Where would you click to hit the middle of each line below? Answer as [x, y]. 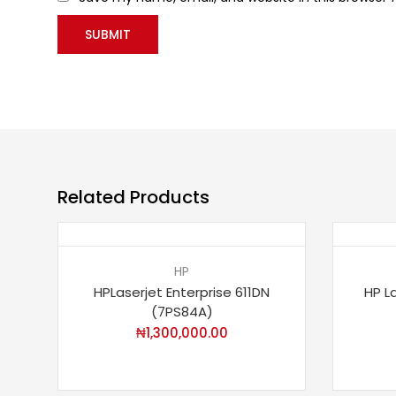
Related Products [133, 198]
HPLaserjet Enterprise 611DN [182, 293]
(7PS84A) [182, 312]
